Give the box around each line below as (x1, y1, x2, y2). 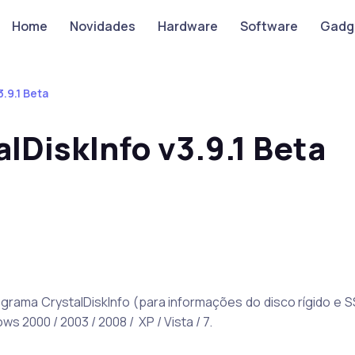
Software (239, 17, 298, 35)
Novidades (69, 17, 136, 35)
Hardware (157, 17, 218, 35)
